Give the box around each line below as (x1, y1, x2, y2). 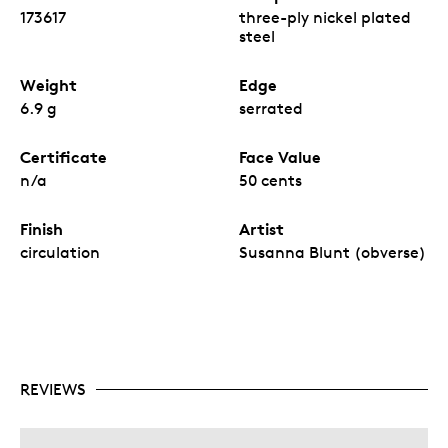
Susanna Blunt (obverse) (239, 242, 426, 262)
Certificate (20, 146, 107, 167)
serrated (239, 98, 303, 118)
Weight (20, 74, 77, 95)
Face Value (239, 146, 321, 167)
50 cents (239, 170, 302, 190)
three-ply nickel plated (239, 7, 411, 27)
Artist (239, 218, 284, 239)
